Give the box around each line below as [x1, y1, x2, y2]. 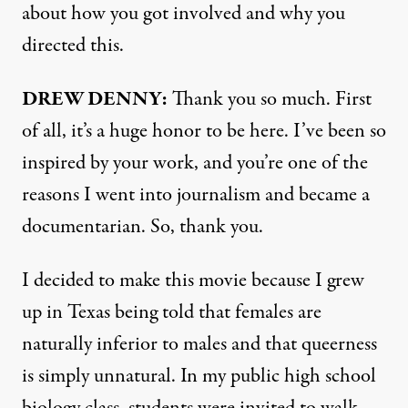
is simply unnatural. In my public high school [22, 361, 376, 391]
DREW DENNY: [22, 84, 168, 114]
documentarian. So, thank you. [22, 211, 263, 241]
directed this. [22, 30, 124, 60]
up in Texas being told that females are [22, 297, 321, 327]
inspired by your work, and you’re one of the [22, 148, 368, 178]
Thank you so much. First [168, 84, 372, 114]
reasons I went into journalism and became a [22, 179, 370, 209]
